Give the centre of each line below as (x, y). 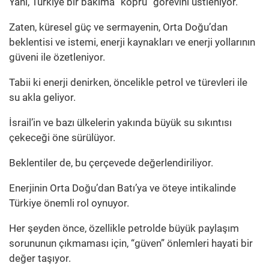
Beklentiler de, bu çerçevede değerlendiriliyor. (111, 162)
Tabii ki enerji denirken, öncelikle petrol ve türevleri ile (128, 82)
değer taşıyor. (40, 258)
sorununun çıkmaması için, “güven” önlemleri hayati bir (131, 243)
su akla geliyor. (42, 97)
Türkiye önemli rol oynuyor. (69, 203)
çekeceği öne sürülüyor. (62, 137)
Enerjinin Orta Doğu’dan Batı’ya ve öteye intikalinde (122, 188)
